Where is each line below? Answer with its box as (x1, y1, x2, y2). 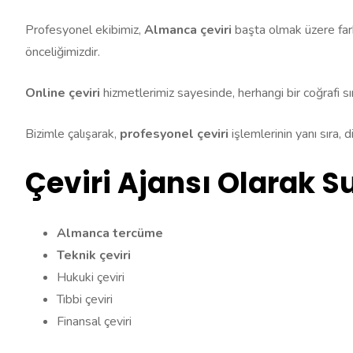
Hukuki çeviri (57, 268, 124, 286)
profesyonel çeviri (120, 124, 229, 143)
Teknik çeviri (57, 246, 131, 264)
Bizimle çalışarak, (25, 124, 120, 143)
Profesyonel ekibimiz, (25, 20, 144, 39)
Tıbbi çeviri (57, 290, 113, 308)
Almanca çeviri (144, 20, 232, 39)
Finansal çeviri (57, 312, 132, 330)
